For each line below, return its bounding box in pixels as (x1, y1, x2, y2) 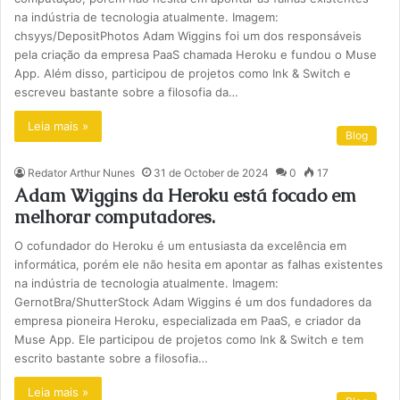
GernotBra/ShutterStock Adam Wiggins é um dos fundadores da (14, 295, 372, 309)
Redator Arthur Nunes (28, 166, 136, 179)
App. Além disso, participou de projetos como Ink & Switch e (14, 66, 352, 80)
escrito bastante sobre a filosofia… (14, 351, 209, 365)
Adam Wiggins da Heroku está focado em (14, 184, 357, 207)
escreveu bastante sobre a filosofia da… (14, 85, 239, 99)
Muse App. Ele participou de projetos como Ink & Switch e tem (14, 332, 364, 346)
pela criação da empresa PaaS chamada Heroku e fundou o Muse (14, 47, 378, 62)
